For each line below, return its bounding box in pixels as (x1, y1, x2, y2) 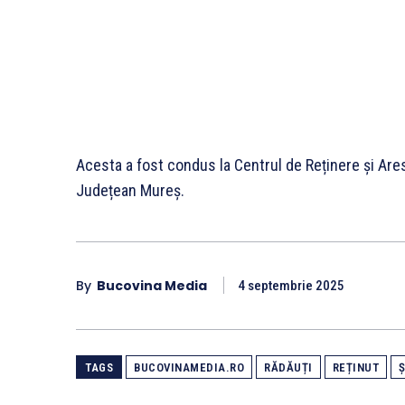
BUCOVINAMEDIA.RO (134, 360, 244, 374)
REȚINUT (332, 360, 379, 374)
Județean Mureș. (76, 180, 184, 200)
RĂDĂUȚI (264, 360, 313, 374)
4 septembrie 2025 (238, 278, 344, 295)
